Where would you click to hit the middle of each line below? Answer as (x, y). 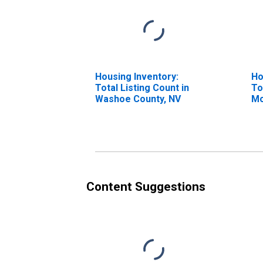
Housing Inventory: (137, 76)
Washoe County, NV (138, 99)
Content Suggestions (146, 186)
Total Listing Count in (142, 87)
